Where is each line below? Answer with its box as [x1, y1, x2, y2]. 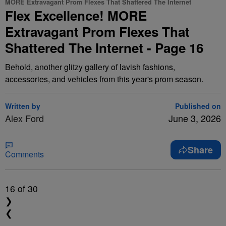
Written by [5, 101, 40, 111]
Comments [5, 148, 44, 160]
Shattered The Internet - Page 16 [5, 38, 203, 57]
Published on [175, 101, 221, 111]
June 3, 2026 [168, 111, 221, 125]
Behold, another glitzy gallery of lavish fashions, [5, 61, 175, 73]
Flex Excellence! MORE [5, 6, 147, 25]
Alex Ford [5, 111, 44, 125]
